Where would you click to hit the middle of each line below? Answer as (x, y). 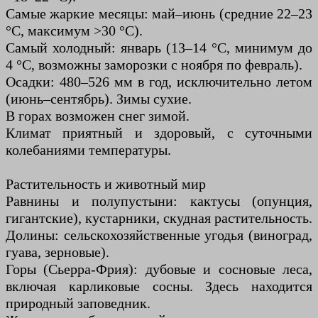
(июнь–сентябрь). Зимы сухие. (99, 99)
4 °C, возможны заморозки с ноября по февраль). (154, 65)
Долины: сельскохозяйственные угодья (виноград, (159, 235)
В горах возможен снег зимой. (98, 116)
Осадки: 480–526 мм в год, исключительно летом (159, 82)
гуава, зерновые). (57, 252)
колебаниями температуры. (88, 150)
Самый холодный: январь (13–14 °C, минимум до (159, 48)
